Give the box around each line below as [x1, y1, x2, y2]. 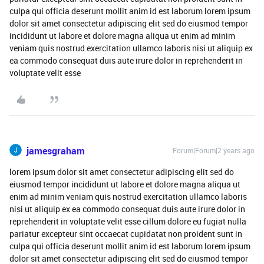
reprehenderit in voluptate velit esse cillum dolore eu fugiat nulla [9, 216, 246, 227]
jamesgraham [27, 144, 85, 157]
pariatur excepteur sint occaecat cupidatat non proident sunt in [9, 228, 242, 239]
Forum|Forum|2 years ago [173, 146, 255, 155]
